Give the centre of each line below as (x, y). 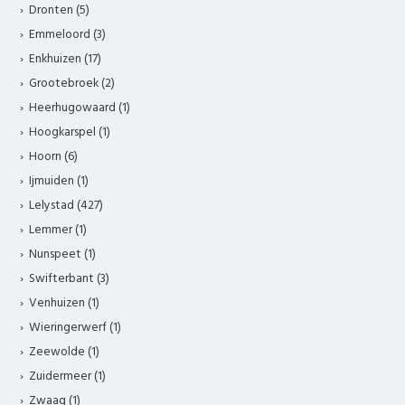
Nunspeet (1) (63, 254)
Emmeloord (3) (68, 34)
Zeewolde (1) (65, 352)
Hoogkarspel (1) (70, 132)
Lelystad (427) (66, 205)
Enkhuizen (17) (66, 59)
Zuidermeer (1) (68, 376)
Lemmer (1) (58, 230)
